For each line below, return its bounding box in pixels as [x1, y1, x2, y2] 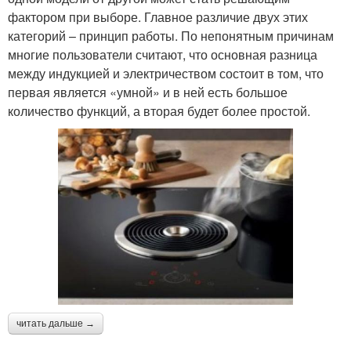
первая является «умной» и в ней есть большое [8, 82, 288, 101]
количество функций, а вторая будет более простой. [8, 101, 310, 120]
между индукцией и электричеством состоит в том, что [8, 63, 324, 82]
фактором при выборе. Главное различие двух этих [8, 7, 308, 26]
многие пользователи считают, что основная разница [8, 45, 317, 63]
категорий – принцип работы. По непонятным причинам [8, 26, 334, 45]
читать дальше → [16, 317, 95, 329]
